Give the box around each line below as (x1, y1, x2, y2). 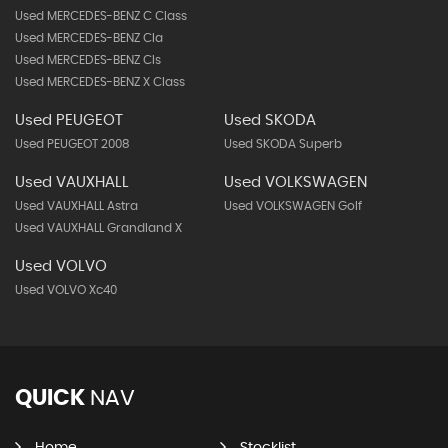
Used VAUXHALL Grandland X (15, 222, 182, 234)
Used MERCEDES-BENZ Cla (15, 32, 163, 44)
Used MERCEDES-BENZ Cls (15, 54, 161, 66)
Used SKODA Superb (223, 138, 342, 150)
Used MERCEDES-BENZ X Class (15, 76, 185, 88)
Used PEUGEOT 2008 (15, 138, 130, 150)
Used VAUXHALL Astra (15, 200, 138, 212)
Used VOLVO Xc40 (15, 284, 117, 296)
